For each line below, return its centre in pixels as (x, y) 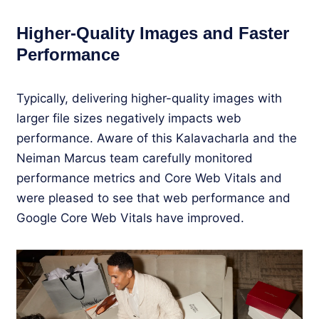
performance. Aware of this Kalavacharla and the (157, 138)
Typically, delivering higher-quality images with (149, 98)
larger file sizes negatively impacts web (129, 118)
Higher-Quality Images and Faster (153, 33)
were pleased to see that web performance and (153, 198)
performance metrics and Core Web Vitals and (149, 178)
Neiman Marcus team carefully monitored (135, 158)
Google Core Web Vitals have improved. (130, 218)
